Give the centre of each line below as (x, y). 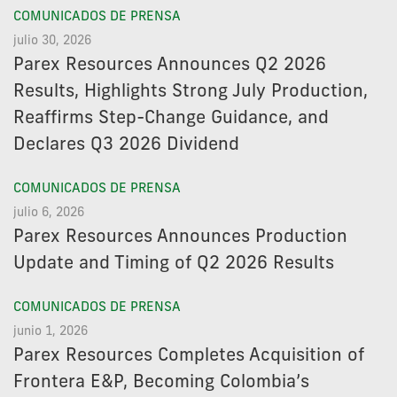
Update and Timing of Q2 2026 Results (174, 265)
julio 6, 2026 (49, 214)
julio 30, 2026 (52, 42)
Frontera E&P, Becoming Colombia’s (161, 383)
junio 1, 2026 (51, 332)
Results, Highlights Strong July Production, (191, 93)
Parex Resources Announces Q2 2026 (170, 66)
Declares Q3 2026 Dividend (126, 146)
